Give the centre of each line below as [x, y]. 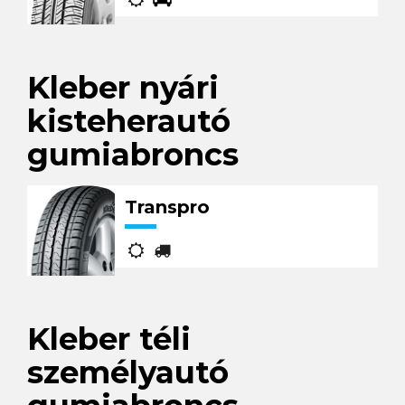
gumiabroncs [133, 155]
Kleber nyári [123, 88]
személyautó [128, 372]
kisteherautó [129, 121]
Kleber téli [109, 339]
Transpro [167, 207]
